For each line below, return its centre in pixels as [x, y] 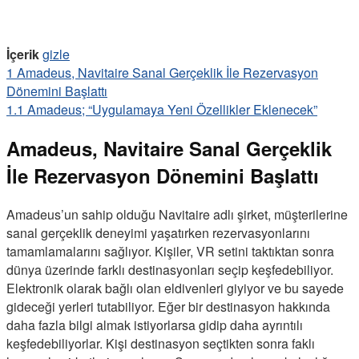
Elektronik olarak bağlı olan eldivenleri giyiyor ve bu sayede [175, 288]
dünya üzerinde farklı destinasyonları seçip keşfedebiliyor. [170, 269]
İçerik [23, 54]
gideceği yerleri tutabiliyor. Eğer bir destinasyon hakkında [168, 306]
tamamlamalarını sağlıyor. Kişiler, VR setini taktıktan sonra [170, 251]
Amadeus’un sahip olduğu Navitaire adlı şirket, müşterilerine [177, 214]
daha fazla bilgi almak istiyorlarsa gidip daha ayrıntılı [155, 325]
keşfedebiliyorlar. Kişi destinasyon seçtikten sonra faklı [161, 343]
